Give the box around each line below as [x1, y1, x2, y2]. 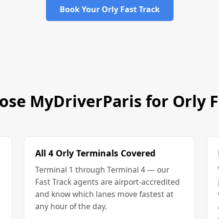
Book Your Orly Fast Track [59, 4, 160, 15]
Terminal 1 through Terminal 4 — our [35, 164, 169, 175]
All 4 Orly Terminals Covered [35, 147, 155, 159]
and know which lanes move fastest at [35, 188, 174, 199]
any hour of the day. [35, 200, 107, 212]
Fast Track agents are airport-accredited [35, 176, 180, 187]
